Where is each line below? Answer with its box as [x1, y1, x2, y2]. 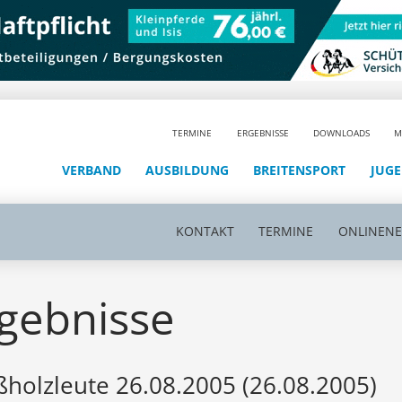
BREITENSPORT [253, 161, 346, 179]
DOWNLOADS [313, 126, 371, 139]
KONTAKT [175, 223, 234, 240]
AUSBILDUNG [145, 161, 230, 179]
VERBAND [61, 161, 121, 179]
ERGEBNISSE [236, 126, 289, 139]
